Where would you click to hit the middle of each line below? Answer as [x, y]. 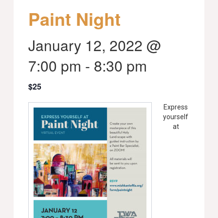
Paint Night [75, 18]
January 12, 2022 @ [95, 45]
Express [176, 107]
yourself [176, 117]
